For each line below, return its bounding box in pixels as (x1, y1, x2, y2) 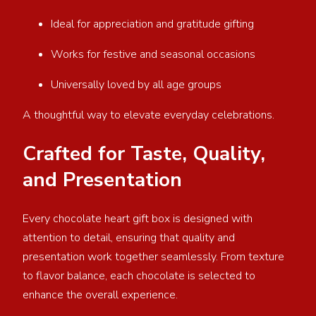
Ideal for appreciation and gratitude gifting (51, 16, 260, 32)
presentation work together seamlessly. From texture (23, 249, 284, 265)
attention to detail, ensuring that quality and (23, 230, 235, 246)
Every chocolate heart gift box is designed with (23, 211, 253, 227)
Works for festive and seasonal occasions (51, 46, 261, 62)
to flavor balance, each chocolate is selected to (23, 268, 255, 284)
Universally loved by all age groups (51, 76, 230, 92)
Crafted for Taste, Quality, (23, 140, 265, 168)
